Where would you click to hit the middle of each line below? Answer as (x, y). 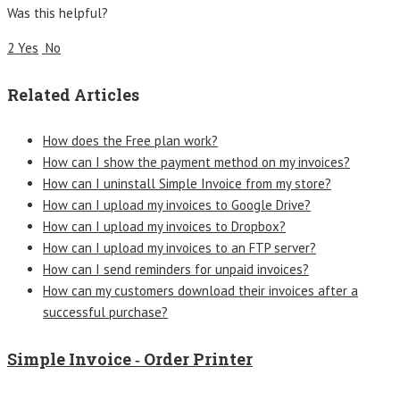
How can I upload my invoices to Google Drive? (177, 204)
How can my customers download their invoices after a (200, 290)
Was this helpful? (58, 12)
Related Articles (73, 94)
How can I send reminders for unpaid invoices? (176, 269)
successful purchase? (105, 312)
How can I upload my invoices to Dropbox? (164, 226)
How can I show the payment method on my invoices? (196, 162)
